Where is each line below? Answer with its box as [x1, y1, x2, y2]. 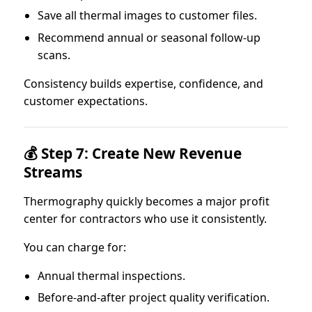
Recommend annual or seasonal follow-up [38, 29, 260, 45]
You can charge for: [24, 239, 126, 255]
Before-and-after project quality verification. [38, 290, 270, 306]
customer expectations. [24, 93, 148, 109]
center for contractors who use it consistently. [24, 210, 267, 226]
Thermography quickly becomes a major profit [24, 193, 270, 209]
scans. [38, 47, 70, 63]
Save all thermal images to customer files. [38, 8, 257, 24]
